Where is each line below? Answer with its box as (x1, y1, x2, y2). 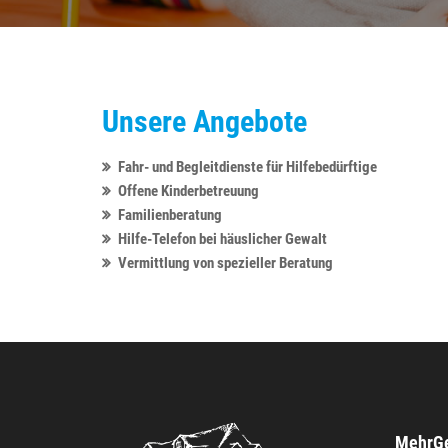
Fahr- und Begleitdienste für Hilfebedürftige (118, 157, 377, 176)
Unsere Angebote (102, 103, 307, 139)
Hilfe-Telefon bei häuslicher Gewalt (118, 229, 327, 248)
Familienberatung (118, 205, 222, 224)
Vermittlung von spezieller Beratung (118, 253, 333, 272)
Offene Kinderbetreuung (118, 181, 259, 200)
